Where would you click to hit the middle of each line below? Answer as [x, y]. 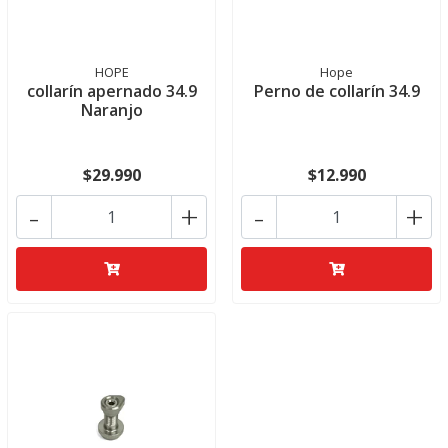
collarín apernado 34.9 [111, 91]
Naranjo [111, 110]
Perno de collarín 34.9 [336, 91]
